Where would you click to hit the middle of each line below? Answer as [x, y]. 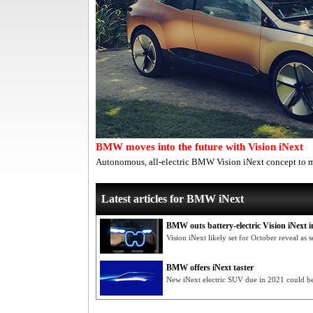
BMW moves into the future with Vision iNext [199, 147]
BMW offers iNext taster [210, 268]
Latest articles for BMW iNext [173, 199]
